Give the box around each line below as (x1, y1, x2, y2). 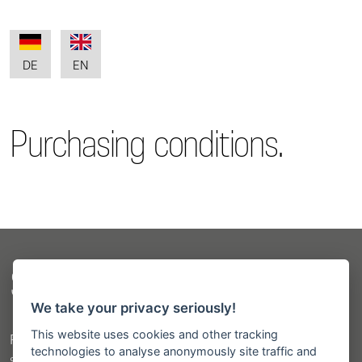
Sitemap (10, 267, 114, 306)
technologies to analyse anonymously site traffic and (31, 343, 318, 358)
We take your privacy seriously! (31, 299, 237, 316)
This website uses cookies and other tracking (31, 326, 279, 341)
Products (10, 333, 65, 347)
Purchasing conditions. (10, 127, 282, 166)
